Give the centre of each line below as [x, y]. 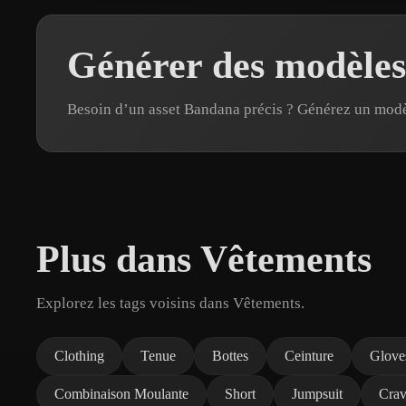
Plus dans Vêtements [204, 259]
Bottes [230, 355]
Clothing [79, 355]
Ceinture [309, 355]
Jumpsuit [317, 393]
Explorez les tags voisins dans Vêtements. [170, 303]
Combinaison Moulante [121, 393]
